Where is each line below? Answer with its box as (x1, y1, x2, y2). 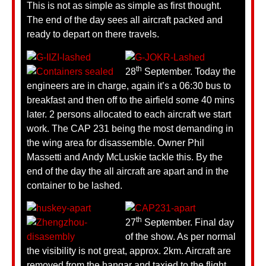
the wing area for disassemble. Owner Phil (27, 137, 204, 148)
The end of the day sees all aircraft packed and (27, 15, 223, 26)
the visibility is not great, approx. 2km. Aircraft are (27, 246, 231, 256)
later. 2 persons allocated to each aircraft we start (27, 109, 231, 119)
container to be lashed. (27, 180, 122, 191)
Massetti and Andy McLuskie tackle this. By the (27, 151, 223, 162)
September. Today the (142, 66, 236, 77)
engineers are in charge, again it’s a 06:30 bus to (27, 80, 231, 91)
